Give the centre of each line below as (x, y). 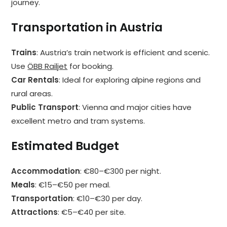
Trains (24, 53)
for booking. (91, 66)
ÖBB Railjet (48, 66)
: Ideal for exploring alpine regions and (130, 80)
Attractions (35, 212)
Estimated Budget (65, 146)
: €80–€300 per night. (121, 171)
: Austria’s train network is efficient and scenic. (123, 53)
